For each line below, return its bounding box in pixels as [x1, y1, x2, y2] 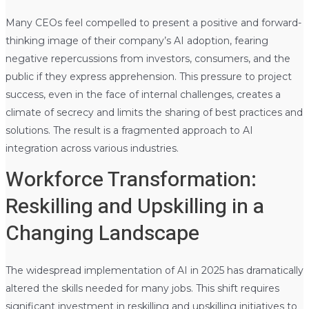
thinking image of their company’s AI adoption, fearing [5, 34, 268, 47]
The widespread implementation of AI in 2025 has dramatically [5, 263, 303, 277]
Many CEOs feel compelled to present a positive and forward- [5, 16, 301, 29]
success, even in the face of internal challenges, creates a [5, 88, 281, 101]
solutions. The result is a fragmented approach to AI [5, 123, 253, 137]
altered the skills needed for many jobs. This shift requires [5, 281, 279, 295]
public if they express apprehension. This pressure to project [5, 70, 292, 83]
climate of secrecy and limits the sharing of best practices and [5, 106, 303, 119]
